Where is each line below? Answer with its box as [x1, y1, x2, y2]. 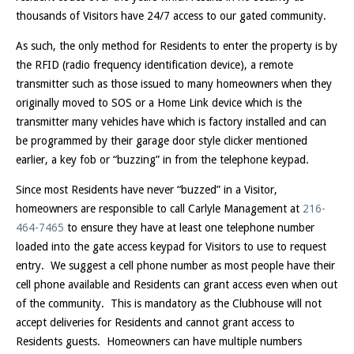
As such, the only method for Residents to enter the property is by [16, 40, 337, 52]
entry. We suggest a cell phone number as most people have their [16, 259, 335, 272]
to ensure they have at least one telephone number [64, 221, 314, 234]
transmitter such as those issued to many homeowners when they [16, 77, 332, 90]
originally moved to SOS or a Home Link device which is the [16, 96, 302, 109]
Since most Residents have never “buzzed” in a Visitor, [16, 183, 277, 196]
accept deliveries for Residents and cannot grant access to [16, 316, 295, 329]
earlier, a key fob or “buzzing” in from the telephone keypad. [16, 153, 309, 166]
